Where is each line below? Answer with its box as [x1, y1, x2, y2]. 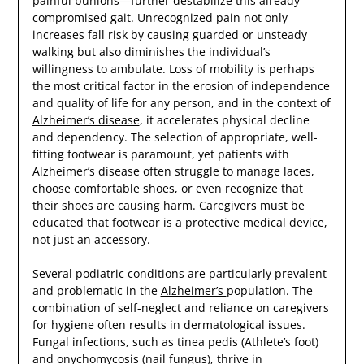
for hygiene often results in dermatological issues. [32, 317, 305, 333]
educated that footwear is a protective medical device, [32, 214, 327, 231]
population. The [226, 283, 313, 299]
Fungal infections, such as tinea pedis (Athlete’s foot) [32, 334, 318, 350]
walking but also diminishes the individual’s [32, 44, 271, 60]
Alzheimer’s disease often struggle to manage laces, [32, 163, 314, 180]
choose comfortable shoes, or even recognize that [32, 180, 303, 197]
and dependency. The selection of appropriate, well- [32, 129, 318, 145]
